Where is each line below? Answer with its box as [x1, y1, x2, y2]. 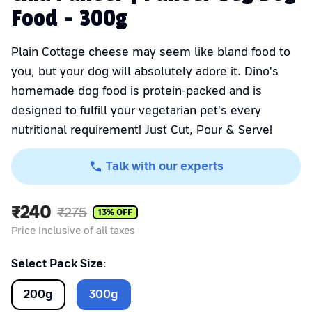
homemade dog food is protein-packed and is [11, 84, 262, 98]
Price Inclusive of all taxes [11, 225, 134, 237]
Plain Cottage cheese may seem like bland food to [11, 45, 290, 59]
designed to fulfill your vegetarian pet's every [11, 104, 261, 118]
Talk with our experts [106, 159, 224, 173]
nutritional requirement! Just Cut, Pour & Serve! [11, 123, 272, 137]
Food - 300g [11, 5, 127, 33]
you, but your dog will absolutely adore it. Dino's [11, 65, 279, 79]
